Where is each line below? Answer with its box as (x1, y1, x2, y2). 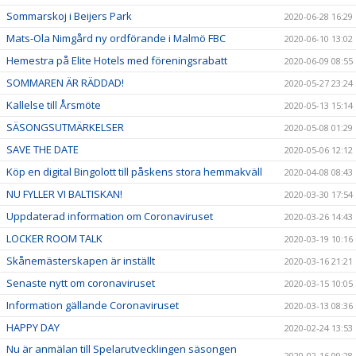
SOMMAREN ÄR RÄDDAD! (6, 75, 124, 90)
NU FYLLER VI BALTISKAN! (6, 186, 122, 201)
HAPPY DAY (6, 319, 60, 335)
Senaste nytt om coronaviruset (6, 275, 155, 290)
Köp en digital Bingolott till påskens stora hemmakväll (6, 164, 262, 179)
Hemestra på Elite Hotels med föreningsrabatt (6, 52, 227, 68)
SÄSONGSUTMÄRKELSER (6, 119, 124, 134)
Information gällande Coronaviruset (6, 297, 179, 312)
